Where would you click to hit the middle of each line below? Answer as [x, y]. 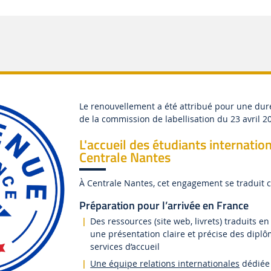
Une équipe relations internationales [165, 264]
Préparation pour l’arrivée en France [164, 206]
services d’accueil [125, 247]
